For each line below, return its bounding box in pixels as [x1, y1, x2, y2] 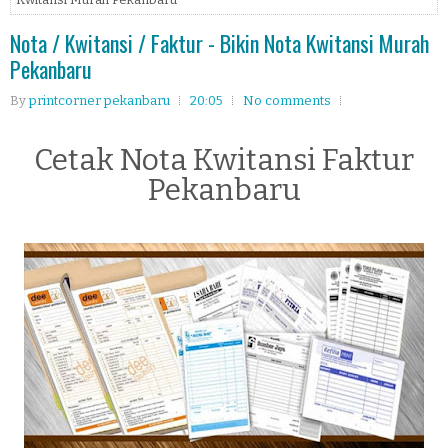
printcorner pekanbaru [29, 92, 170, 108]
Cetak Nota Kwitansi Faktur [34, 141, 414, 178]
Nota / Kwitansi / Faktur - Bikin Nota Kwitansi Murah [10, 26, 429, 59]
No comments [243, 92, 331, 108]
